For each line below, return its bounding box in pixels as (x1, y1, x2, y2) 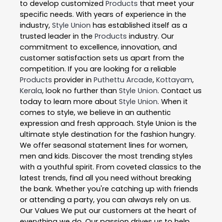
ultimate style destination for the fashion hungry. (20, 129, 196, 140)
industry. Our (127, 31, 174, 42)
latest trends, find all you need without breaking (20, 173, 191, 183)
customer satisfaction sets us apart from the (20, 53, 184, 63)
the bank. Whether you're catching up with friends (20, 184, 198, 194)
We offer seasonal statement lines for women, (20, 140, 188, 151)
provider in (52, 75, 94, 85)
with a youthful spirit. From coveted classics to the (20, 162, 201, 172)
